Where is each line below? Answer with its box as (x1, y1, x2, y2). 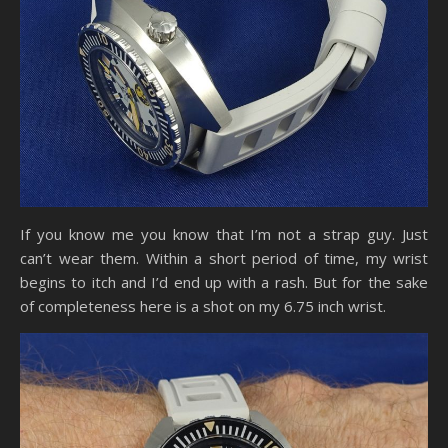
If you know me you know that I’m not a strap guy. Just (20, 224, 428, 245)
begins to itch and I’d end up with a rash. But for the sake (20, 272, 428, 293)
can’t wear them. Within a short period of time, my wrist (20, 248, 428, 269)
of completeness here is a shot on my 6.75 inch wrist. (20, 296, 386, 317)
